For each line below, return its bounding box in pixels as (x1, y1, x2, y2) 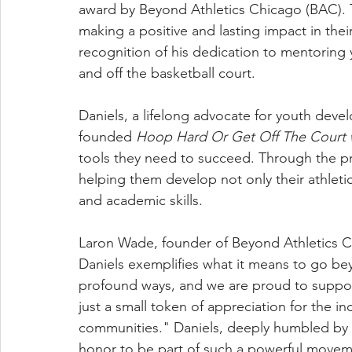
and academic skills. (79, 192, 203, 209)
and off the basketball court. (79, 64, 255, 82)
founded (79, 128, 132, 145)
